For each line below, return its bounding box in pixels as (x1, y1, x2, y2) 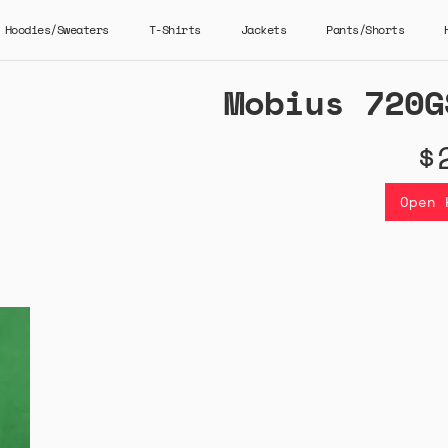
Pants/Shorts (326, 21, 404, 38)
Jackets (240, 21, 286, 38)
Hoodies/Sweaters (4, 21, 109, 38)
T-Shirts (148, 21, 201, 38)
